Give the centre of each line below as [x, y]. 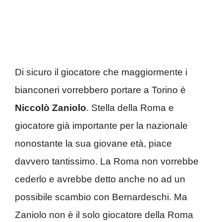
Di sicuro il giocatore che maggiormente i [101, 72]
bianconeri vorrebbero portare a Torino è [100, 90]
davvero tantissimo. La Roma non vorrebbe [107, 162]
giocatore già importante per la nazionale [101, 126]
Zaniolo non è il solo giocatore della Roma [104, 215]
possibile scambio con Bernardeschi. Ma [101, 197]
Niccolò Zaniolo [51, 108]
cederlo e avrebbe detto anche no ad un [100, 179]
